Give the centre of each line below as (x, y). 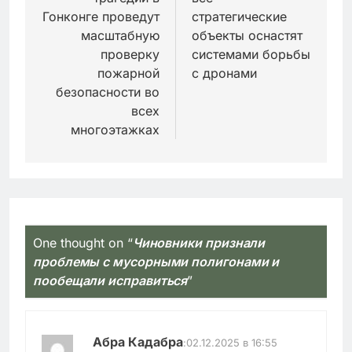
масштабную (120, 36)
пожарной (128, 73)
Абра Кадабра (138, 341)
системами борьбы (251, 55)
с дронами (224, 73)
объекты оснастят (247, 36)
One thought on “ (83, 243)
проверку (130, 55)
